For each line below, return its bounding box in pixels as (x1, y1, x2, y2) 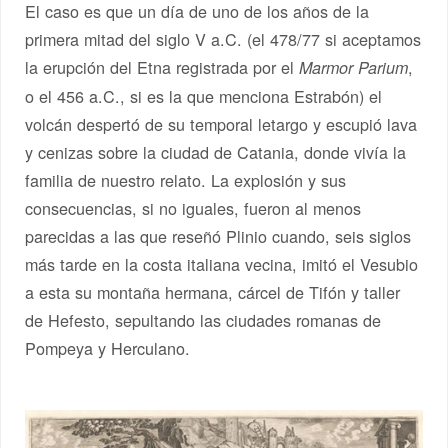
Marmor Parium (299, 56, 409, 80)
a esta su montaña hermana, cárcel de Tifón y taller (25, 280, 401, 305)
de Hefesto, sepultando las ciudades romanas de (25, 308, 382, 333)
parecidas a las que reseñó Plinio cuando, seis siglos (25, 224, 412, 249)
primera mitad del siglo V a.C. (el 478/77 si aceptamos (25, 27, 422, 52)
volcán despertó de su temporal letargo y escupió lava (25, 112, 418, 137)
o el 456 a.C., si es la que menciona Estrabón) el (25, 84, 383, 109)
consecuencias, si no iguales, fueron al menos (25, 196, 362, 221)
